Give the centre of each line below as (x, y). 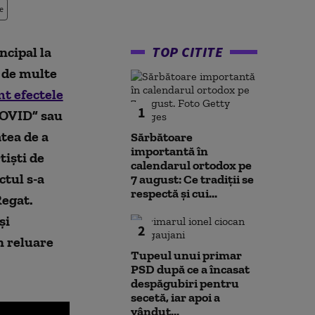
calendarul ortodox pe (191, 165)
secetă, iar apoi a (175, 297)
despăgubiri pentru (185, 283)
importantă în (169, 151)
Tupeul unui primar (186, 255)
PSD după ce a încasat (190, 269)
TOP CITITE (187, 52)
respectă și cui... (174, 193)
